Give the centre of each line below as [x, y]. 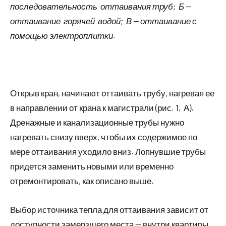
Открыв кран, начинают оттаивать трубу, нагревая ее [112, 93]
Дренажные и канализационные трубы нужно [97, 122]
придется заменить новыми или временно [92, 166]
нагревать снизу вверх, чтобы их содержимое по [104, 136]
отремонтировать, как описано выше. [82, 180]
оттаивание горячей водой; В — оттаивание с [103, 20]
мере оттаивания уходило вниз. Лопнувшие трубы [108, 151]
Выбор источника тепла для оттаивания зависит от [109, 209]
